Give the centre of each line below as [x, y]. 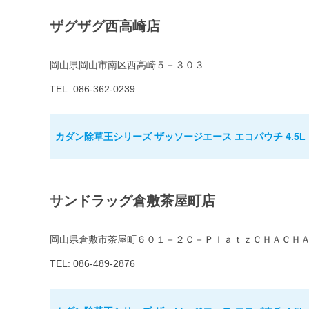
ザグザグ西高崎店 [105, 27]
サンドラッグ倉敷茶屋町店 [132, 201]
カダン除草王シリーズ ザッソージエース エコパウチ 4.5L [180, 137]
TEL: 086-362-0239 [92, 89]
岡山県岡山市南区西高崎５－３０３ [127, 65]
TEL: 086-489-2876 [92, 264]
